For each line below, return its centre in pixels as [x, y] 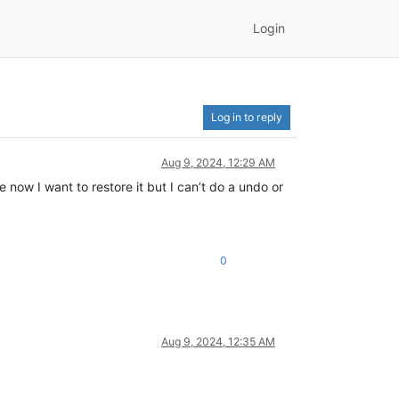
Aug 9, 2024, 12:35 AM [218, 341]
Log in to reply [247, 117]
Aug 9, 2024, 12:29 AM [218, 162]
